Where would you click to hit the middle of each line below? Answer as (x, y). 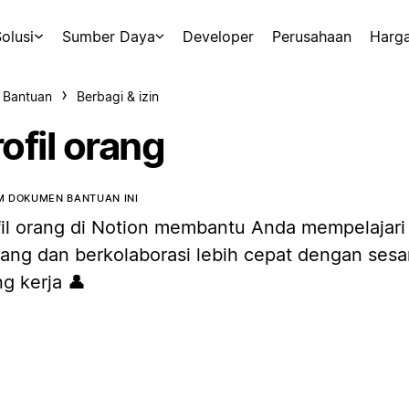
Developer (218, 37)
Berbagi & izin (118, 96)
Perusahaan (312, 37)
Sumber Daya (108, 37)
